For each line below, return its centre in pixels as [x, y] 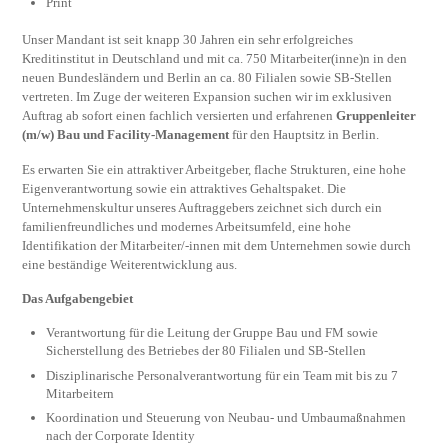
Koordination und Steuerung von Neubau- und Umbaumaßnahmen [226, 417]
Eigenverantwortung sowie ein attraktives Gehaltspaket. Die [184, 188]
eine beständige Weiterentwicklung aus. [130, 264]
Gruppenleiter [376, 116]
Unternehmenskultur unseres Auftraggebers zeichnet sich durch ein [202, 207]
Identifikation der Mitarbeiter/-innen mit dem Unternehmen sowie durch [217, 245]
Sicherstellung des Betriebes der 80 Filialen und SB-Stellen [206, 351]
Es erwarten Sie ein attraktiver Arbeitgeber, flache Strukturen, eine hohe [214, 169]
